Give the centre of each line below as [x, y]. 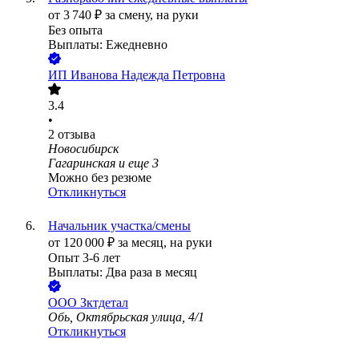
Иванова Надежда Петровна [148, 75]
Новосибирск [83, 149]
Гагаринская [82, 163]
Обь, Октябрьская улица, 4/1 [126, 317]
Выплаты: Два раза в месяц [123, 272]
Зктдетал [104, 303]
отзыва [77, 135]
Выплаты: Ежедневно [108, 45]
